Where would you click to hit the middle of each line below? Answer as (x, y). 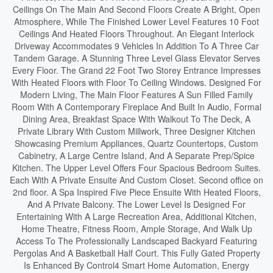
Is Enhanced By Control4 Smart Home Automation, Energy (136, 265)
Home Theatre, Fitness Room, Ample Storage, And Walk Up (136, 229)
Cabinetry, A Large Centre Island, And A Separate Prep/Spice (136, 155)
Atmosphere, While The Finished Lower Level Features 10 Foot (136, 21)
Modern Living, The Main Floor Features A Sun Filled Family (136, 94)
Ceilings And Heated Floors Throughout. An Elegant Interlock (136, 34)
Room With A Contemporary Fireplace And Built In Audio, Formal (136, 107)
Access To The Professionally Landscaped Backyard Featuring (136, 241)
